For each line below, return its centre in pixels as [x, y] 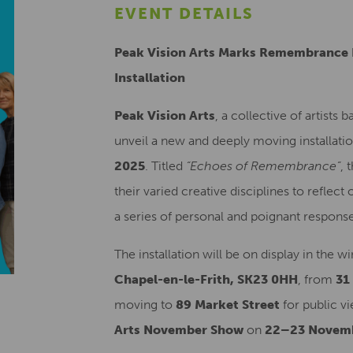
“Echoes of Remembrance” [263, 166]
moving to [145, 305]
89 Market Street [228, 305]
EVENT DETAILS [184, 13]
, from [317, 279]
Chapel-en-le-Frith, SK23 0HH [206, 279]
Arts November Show [179, 330]
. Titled [165, 166]
